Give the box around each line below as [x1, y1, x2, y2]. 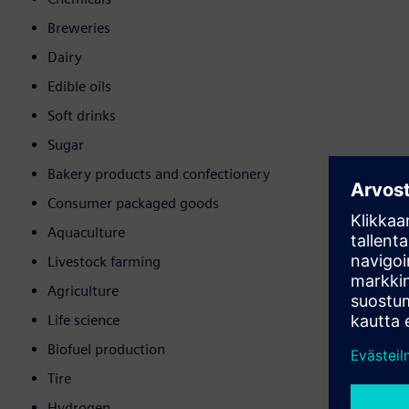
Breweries [47, 19, 110, 37]
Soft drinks [47, 107, 116, 125]
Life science [47, 311, 120, 330]
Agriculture [47, 282, 119, 300]
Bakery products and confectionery [47, 165, 270, 184]
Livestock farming [47, 253, 161, 271]
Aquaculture [47, 224, 125, 242]
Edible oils [47, 78, 111, 96]
